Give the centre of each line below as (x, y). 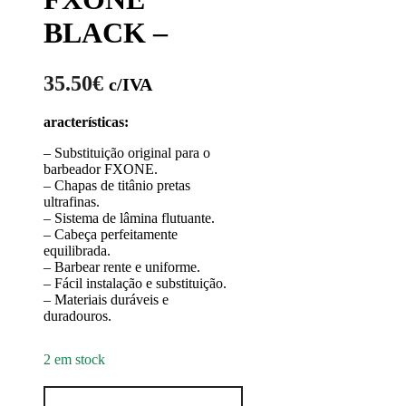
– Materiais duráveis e (106, 300)
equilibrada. (77, 251)
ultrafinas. (72, 202)
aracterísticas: (86, 122)
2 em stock (74, 359)
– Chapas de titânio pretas (117, 185)
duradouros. (77, 316)
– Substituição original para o (127, 153)
